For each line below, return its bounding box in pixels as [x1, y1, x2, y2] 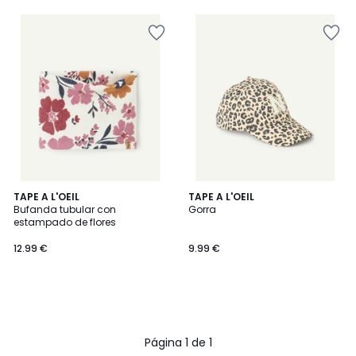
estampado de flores [14, 215, 116, 229]
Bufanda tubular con [14, 203, 116, 216]
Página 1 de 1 [144, 335, 212, 350]
